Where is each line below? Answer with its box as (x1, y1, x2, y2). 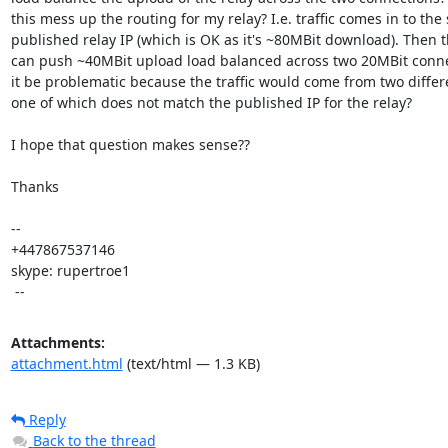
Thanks (10, 177, 59, 196)
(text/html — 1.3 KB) (122, 354, 260, 373)
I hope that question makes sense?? (10, 135, 250, 154)
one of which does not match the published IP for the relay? (10, 93, 412, 112)
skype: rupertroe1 (10, 261, 130, 280)
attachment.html (10, 354, 123, 373)
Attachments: (10, 333, 105, 352)
